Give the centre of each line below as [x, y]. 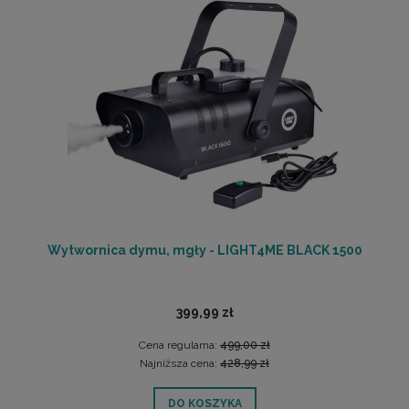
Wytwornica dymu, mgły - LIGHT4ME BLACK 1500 [204, 250]
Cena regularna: [179, 345]
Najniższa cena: [180, 364]
